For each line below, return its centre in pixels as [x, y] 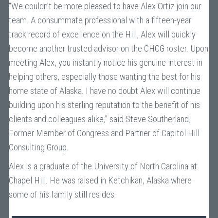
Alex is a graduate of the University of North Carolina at [103, 166]
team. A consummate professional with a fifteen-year [100, 20]
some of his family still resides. [62, 194]
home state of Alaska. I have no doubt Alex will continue [104, 91]
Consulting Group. [38, 147]
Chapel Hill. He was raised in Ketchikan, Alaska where [100, 180]
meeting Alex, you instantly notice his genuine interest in [105, 63]
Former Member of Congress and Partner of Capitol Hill [104, 133]
